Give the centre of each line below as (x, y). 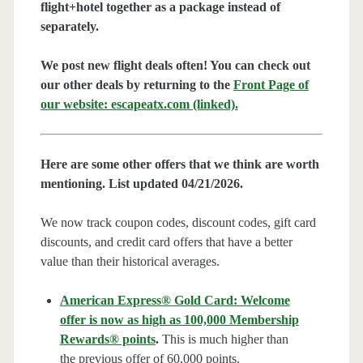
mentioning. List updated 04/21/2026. (141, 184)
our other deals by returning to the (137, 85)
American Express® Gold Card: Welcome (175, 301)
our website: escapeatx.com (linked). (139, 105)
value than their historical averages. (130, 262)
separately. (69, 27)
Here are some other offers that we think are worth (179, 164)
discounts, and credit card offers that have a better (166, 242)
